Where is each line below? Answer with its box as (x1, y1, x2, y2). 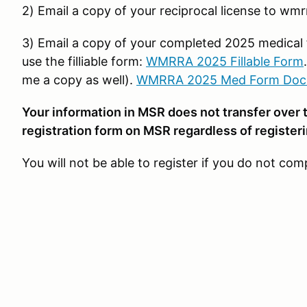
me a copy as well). (22, 73, 136, 87)
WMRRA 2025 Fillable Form (146, 54, 304, 69)
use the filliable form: (22, 54, 146, 69)
